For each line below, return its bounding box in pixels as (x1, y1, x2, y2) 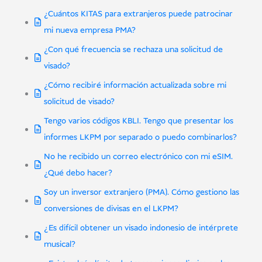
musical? (43, 239, 75, 251)
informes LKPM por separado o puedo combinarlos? (43, 132, 237, 144)
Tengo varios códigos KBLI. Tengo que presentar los (43, 115, 233, 127)
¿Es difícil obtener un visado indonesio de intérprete (43, 222, 238, 235)
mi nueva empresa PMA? (43, 25, 136, 37)
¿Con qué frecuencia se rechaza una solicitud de (43, 44, 223, 56)
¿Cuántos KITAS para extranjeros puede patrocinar (43, 8, 233, 20)
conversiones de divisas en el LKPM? (43, 203, 178, 215)
